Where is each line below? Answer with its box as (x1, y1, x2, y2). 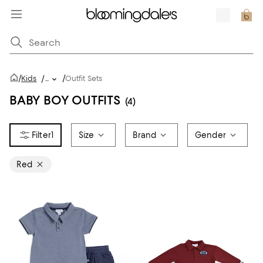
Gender (195, 130, 226, 140)
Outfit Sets (65, 74, 103, 83)
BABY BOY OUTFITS (9, 93, 120, 107)
